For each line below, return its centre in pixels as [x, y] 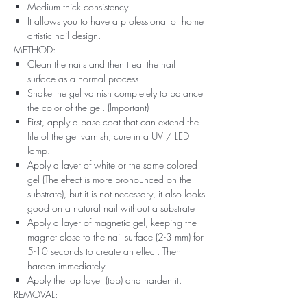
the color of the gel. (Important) [88, 107]
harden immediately [66, 265]
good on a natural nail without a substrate [111, 208]
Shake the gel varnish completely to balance [115, 93]
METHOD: [35, 49]
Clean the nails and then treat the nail [101, 64]
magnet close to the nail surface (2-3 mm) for [115, 236]
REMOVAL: [36, 294]
